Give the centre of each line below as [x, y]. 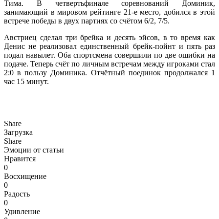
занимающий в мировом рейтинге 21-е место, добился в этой [109, 12]
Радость [17, 194]
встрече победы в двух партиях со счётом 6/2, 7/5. [87, 21]
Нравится [20, 158]
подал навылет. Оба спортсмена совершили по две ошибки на [109, 55]
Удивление [22, 211]
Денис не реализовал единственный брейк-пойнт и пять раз [109, 46]
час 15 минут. [26, 81]
